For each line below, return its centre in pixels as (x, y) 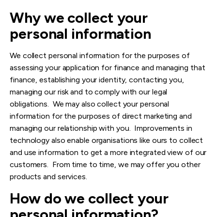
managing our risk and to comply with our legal (89, 92)
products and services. (48, 177)
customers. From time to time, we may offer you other (105, 165)
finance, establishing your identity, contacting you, (97, 80)
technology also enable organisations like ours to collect (107, 140)
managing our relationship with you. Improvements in (101, 128)
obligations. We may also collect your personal (90, 104)
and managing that (173, 68)
